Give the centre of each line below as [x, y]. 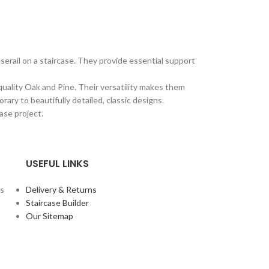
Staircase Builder [57, 202]
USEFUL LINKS [57, 163]
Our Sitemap [49, 216]
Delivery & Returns [61, 189]
